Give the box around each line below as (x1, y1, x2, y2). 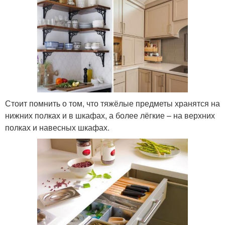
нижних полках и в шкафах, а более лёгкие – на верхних (5, 109, 215, 122)
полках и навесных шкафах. (5, 122, 109, 134)
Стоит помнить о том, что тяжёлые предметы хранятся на (5, 97, 220, 109)
